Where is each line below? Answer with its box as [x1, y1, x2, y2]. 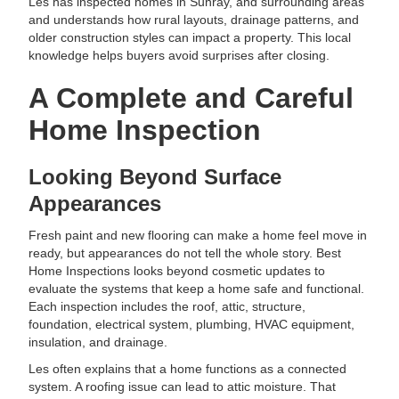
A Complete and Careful [28, 82, 354, 114]
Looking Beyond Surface [28, 165, 282, 189]
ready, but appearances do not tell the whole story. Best [28, 246, 342, 260]
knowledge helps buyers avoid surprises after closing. [28, 48, 330, 62]
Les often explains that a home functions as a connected [28, 362, 347, 376]
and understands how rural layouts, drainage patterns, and [28, 12, 360, 27]
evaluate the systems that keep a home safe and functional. [28, 281, 365, 296]
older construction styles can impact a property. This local [28, 30, 352, 45]
